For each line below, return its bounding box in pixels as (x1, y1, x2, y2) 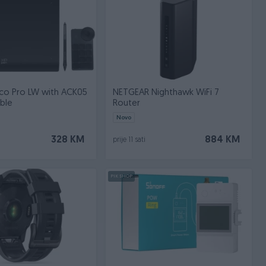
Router (112, 99, 140, 108)
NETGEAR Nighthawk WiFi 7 (112, 88, 219, 97)
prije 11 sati (112, 137, 145, 144)
